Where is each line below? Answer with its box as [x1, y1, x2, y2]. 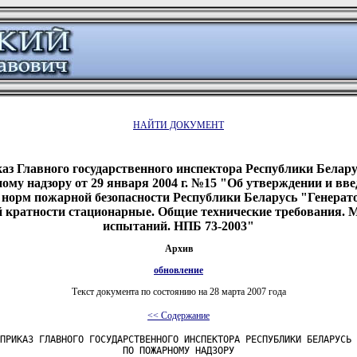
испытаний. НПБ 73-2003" [103, 218, 254, 233]
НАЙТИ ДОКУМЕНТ [133, 120, 224, 131]
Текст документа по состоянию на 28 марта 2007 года [71, 285, 286, 297]
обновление [154, 264, 203, 276]
